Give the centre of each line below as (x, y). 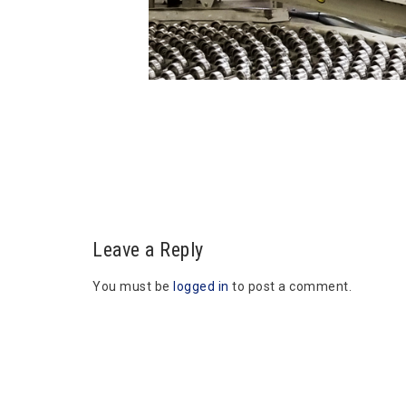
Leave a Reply (148, 249)
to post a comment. (290, 286)
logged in (201, 286)
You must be (133, 286)
